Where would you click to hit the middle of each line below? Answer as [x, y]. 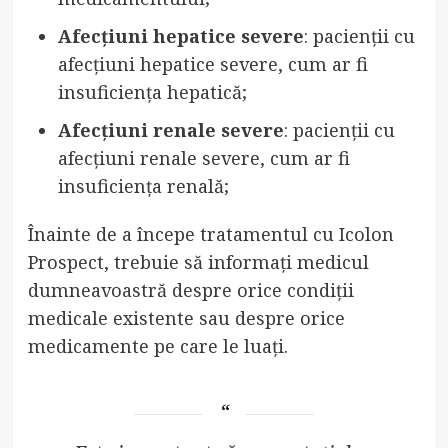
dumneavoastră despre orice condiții [190, 290]
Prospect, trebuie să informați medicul [198, 262]
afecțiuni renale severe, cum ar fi [203, 158]
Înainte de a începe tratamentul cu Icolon [210, 234]
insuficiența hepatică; [152, 92]
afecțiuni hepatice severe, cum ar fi [212, 64]
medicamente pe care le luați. [157, 346]
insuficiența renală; [143, 186]
